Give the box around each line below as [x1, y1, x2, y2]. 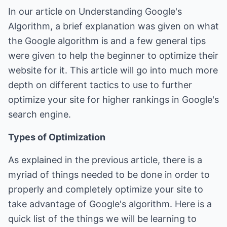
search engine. [8, 109, 71, 120]
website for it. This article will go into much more [8, 65, 218, 75]
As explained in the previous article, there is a [8, 155, 202, 165]
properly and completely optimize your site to [8, 184, 203, 195]
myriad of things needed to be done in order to [8, 169, 210, 180]
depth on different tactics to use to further [8, 80, 192, 90]
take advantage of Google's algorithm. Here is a [8, 199, 212, 209]
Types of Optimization [8, 132, 105, 142]
